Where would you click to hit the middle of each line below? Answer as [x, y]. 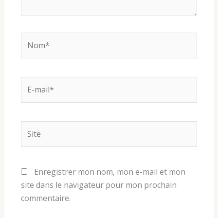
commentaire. [45, 198]
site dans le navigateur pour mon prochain [99, 185]
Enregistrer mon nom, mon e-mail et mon [109, 172]
